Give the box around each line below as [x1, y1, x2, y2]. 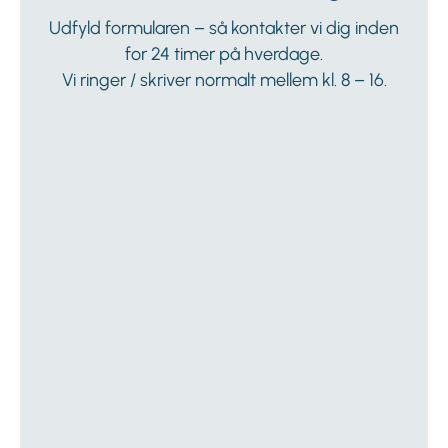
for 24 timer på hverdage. [125, 42, 323, 65]
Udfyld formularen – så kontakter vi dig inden [49, 16, 399, 39]
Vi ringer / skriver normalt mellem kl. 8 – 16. [61, 68, 387, 91]
